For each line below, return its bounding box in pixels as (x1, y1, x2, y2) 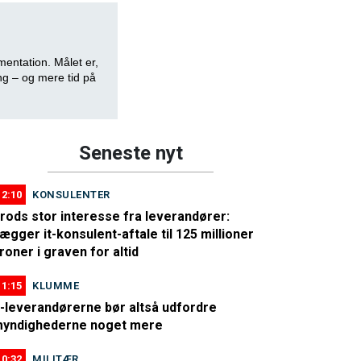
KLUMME (32, 280, 80, 293)
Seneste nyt (78, 142, 183, 165)
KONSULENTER (32, 189, 110, 201)
